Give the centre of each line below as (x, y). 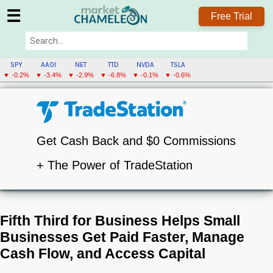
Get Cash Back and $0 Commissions (136, 140)
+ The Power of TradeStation (115, 165)
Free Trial (232, 16)
